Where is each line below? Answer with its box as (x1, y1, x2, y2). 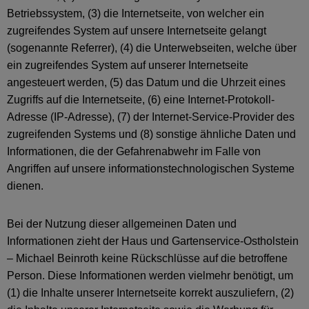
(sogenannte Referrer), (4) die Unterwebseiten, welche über (7, 42, 297, 54)
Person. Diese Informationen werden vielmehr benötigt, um (7, 270, 293, 281)
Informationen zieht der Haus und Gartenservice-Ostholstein (7, 235, 299, 247)
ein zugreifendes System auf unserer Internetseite (7, 59, 248, 71)
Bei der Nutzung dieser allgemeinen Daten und (7, 218, 237, 230)
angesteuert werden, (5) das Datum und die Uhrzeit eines (7, 77, 286, 88)
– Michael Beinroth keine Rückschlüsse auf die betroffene (7, 252, 288, 264)
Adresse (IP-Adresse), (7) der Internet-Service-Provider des (7, 111, 295, 123)
